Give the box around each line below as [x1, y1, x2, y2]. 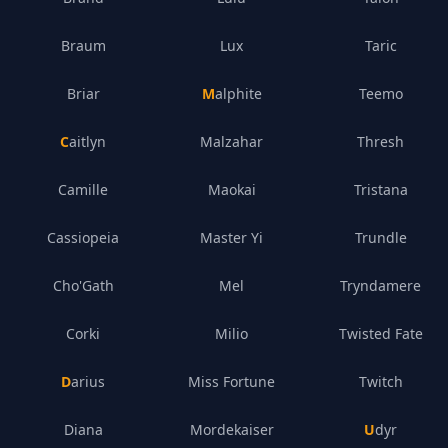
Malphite [214, 84, 262, 103]
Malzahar [200, 132, 264, 151]
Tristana [353, 180, 408, 199]
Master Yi [200, 228, 264, 247]
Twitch [358, 372, 403, 391]
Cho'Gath [52, 276, 114, 295]
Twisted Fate [338, 324, 423, 343]
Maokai [207, 180, 256, 199]
